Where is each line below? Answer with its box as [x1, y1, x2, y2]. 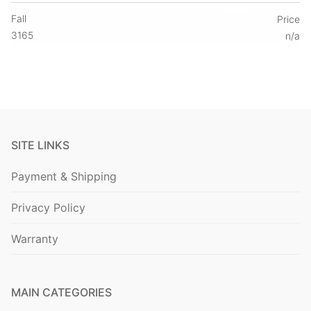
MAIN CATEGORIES [11, 285, 112, 300]
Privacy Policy [11, 200, 85, 215]
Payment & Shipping [11, 169, 117, 183]
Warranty [11, 231, 58, 246]
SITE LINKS [11, 137, 69, 152]
